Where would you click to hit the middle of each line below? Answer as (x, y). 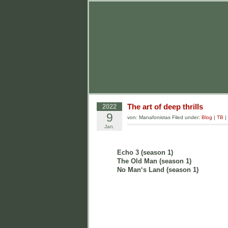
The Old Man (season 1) (157, 161)
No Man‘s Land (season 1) (159, 170)
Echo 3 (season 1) (147, 152)
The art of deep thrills (165, 107)
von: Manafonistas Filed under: (164, 117)
